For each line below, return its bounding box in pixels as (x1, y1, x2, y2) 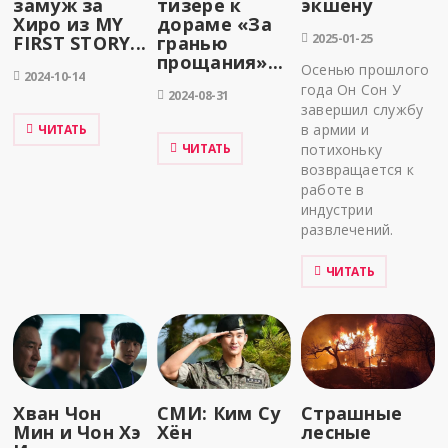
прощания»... (157, 49, 284, 74)
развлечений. (301, 219, 394, 239)
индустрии (301, 199, 373, 219)
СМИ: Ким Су (157, 400, 281, 425)
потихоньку (301, 139, 383, 159)
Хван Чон (13, 400, 102, 425)
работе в (301, 179, 365, 199)
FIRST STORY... (13, 30, 147, 55)
